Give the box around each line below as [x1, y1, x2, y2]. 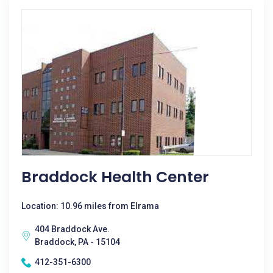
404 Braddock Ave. [35, 224, 110, 234]
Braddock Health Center [21, 166, 209, 188]
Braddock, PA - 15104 [35, 237, 120, 247]
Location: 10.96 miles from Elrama [21, 201, 159, 211]
